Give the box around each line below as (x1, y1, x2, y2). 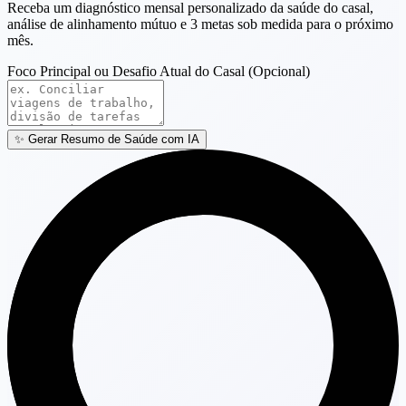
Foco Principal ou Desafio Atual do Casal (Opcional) (7, 63, 310, 80)
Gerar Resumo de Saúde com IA (28, 132, 199, 147)
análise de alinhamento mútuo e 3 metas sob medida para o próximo (7, 16, 393, 33)
